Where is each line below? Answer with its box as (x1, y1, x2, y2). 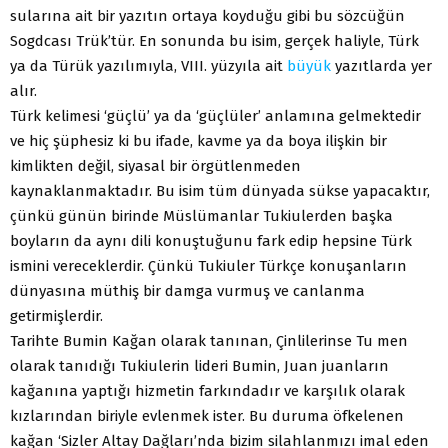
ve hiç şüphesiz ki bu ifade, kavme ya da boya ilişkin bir (10, 131, 387, 150)
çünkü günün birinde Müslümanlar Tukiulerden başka (10, 206, 393, 225)
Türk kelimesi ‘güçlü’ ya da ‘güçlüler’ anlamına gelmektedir (10, 106, 421, 125)
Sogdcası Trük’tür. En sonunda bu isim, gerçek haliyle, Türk (10, 31, 419, 50)
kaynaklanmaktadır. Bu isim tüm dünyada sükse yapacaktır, (10, 181, 430, 200)
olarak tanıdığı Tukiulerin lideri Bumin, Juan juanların (10, 356, 389, 375)
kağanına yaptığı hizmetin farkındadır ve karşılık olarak (10, 381, 405, 400)
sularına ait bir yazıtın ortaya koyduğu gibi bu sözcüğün (10, 6, 405, 25)
